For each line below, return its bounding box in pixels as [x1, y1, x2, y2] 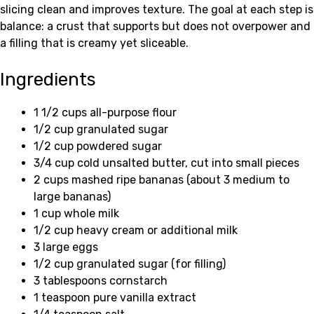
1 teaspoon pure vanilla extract [34, 291, 196, 305]
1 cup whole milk [34, 207, 119, 221]
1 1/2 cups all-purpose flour [34, 106, 177, 120]
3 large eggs [34, 240, 98, 254]
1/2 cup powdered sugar [34, 139, 162, 153]
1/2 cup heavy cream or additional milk [34, 224, 238, 238]
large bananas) [34, 190, 111, 204]
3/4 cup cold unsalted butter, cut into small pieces [34, 156, 299, 170]
